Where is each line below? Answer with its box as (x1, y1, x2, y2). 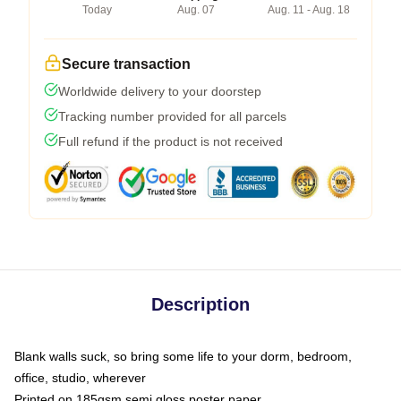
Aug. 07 (177, 3, 215, 16)
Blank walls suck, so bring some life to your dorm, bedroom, (14, 348, 352, 363)
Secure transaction (62, 55, 191, 72)
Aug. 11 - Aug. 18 (268, 3, 350, 16)
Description (151, 294, 250, 314)
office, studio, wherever (14, 370, 146, 385)
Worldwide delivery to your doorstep (58, 83, 261, 98)
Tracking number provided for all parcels (58, 108, 286, 124)
